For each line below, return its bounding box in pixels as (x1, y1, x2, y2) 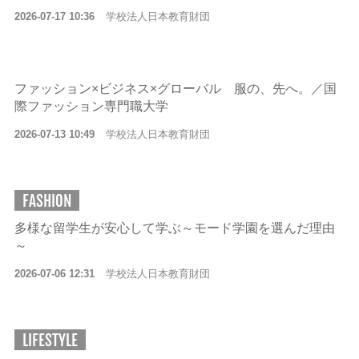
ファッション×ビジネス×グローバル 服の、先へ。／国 (14, 82, 337, 95)
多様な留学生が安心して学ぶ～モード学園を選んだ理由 (14, 221, 335, 235)
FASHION (22, 191, 71, 211)
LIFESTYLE (22, 330, 78, 350)
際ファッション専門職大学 (14, 99, 168, 113)
